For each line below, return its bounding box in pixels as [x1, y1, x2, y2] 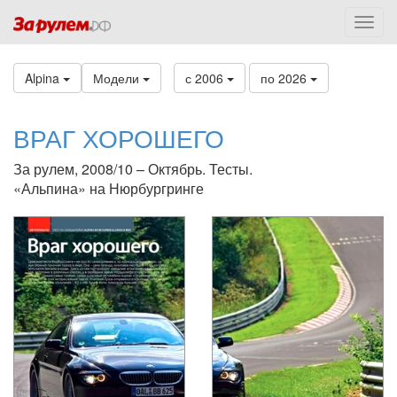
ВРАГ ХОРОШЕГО [13, 120, 224, 155]
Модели [93, 69, 143, 87]
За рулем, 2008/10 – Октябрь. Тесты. [13, 159, 253, 179]
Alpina [25, 69, 63, 87]
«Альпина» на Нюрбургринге [13, 178, 204, 198]
